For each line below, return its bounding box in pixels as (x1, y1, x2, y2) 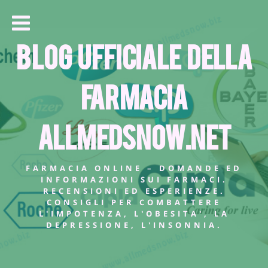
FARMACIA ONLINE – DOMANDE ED (26, 162, 242, 173)
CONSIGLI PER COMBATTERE (47, 196, 221, 208)
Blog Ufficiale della (16, 38, 252, 74)
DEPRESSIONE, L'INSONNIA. (45, 219, 223, 230)
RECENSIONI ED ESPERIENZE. (42, 185, 226, 196)
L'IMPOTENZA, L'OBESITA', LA (38, 208, 230, 219)
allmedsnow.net (37, 118, 231, 154)
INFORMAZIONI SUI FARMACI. (40, 173, 228, 185)
